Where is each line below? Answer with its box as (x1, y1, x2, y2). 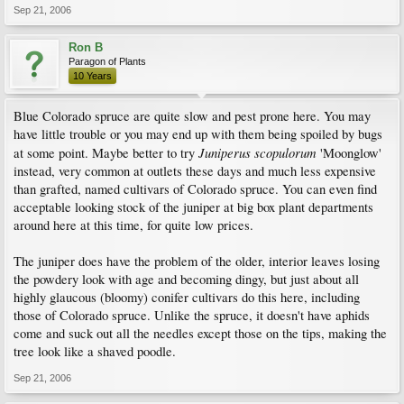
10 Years (73, 70, 112, 81)
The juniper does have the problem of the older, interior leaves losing (14, 252, 380, 270)
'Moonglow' (317, 144, 381, 161)
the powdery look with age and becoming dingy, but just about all (14, 271, 359, 288)
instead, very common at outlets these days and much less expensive (14, 162, 376, 179)
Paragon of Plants (69, 56, 146, 67)
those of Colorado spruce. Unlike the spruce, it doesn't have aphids (14, 307, 370, 324)
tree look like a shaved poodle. (14, 343, 176, 360)
